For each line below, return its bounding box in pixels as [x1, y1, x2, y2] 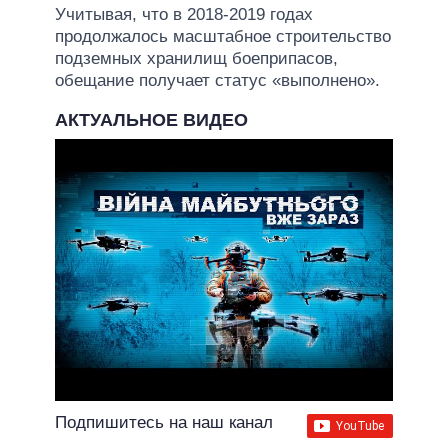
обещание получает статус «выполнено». [55, 70, 380, 90]
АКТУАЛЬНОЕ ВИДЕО [55, 109, 248, 130]
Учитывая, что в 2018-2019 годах [55, 4, 313, 24]
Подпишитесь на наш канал [55, 412, 273, 432]
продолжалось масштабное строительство [55, 26, 391, 46]
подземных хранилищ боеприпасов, [55, 48, 338, 68]
